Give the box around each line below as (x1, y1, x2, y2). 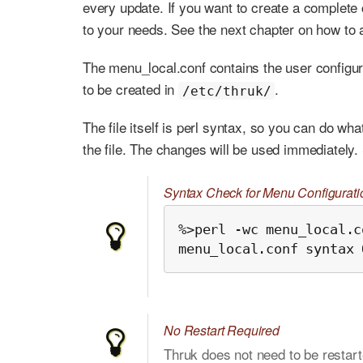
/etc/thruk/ (181, 83, 271, 99)
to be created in (83, 79, 179, 100)
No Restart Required (164, 321, 280, 340)
